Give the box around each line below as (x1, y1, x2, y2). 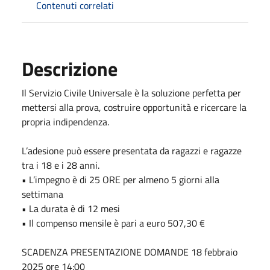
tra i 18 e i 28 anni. (22, 157, 99, 172)
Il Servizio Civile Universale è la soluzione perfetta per (22, 85, 241, 100)
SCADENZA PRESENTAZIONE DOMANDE (22, 244, 191, 259)
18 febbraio (191, 244, 237, 259)
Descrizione (22, 54, 118, 83)
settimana (22, 186, 63, 201)
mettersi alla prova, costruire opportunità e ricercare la (22, 99, 246, 115)
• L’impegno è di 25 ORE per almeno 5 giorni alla (22, 172, 219, 187)
